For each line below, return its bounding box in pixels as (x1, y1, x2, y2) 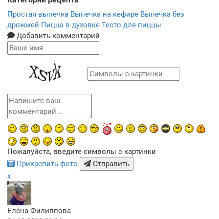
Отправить (93, 159, 130, 169)
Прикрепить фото (15, 159, 80, 169)
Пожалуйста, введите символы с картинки (7, 147, 156, 156)
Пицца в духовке (41, 21, 102, 30)
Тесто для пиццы (102, 21, 161, 30)
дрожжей (7, 21, 41, 30)
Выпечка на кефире (70, 10, 140, 19)
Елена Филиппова (7, 206, 71, 216)
